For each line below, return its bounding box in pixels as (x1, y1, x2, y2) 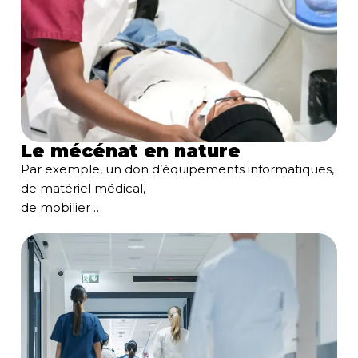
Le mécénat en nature (21, 140, 241, 162)
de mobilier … (21, 200, 102, 215)
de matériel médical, (21, 181, 145, 196)
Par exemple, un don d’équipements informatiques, (21, 161, 334, 177)
